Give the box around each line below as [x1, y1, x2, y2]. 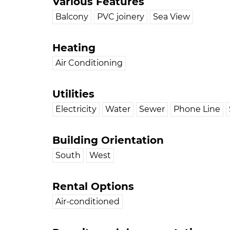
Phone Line [174, 104, 220, 114]
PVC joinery [97, 12, 144, 22]
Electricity [55, 104, 97, 114]
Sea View [153, 12, 190, 22]
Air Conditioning [55, 58, 123, 68]
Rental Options [52, 180, 134, 193]
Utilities [52, 88, 94, 101]
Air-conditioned [55, 197, 120, 207]
